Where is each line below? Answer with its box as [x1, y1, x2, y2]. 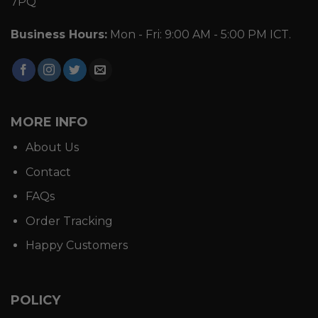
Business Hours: [11, 28, 107, 41]
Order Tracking [25, 214, 113, 228]
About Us [25, 140, 79, 154]
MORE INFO [11, 114, 88, 130]
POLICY [11, 292, 60, 309]
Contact [25, 165, 71, 179]
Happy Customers [25, 238, 128, 253]
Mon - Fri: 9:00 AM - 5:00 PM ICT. [107, 28, 291, 41]
